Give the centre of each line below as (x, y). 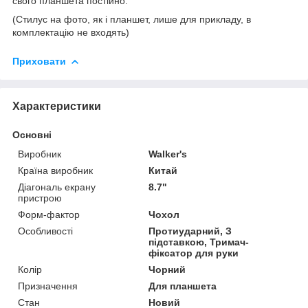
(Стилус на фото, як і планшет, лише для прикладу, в (132, 19)
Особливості (45, 231)
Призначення (48, 286)
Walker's (168, 154)
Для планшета (183, 286)
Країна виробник (55, 170)
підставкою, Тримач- (199, 242)
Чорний (167, 269)
